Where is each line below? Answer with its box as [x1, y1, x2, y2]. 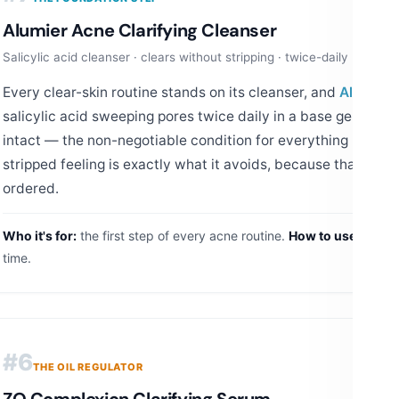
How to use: [289, 227, 360, 243]
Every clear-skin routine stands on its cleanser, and [3, 83, 339, 101]
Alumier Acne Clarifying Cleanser [3, 18, 277, 42]
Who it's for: [3, 227, 77, 243]
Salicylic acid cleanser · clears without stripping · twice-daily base [3, 49, 379, 64]
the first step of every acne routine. [77, 227, 289, 243]
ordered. [3, 179, 59, 197]
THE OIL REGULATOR [33, 360, 143, 373]
